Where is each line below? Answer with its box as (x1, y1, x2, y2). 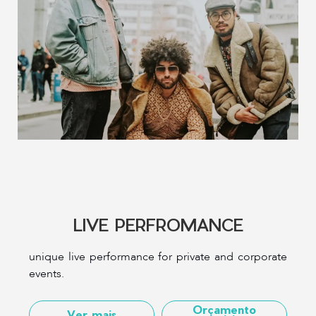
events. (29, 265, 64, 281)
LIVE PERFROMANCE (73, 214, 243, 234)
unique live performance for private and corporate (29, 248, 287, 265)
